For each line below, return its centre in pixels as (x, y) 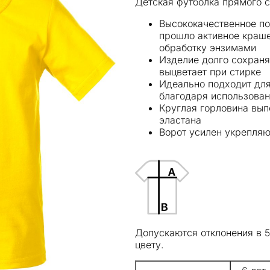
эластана (180, 120)
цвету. (149, 244)
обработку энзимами (208, 48)
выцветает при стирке (210, 72)
